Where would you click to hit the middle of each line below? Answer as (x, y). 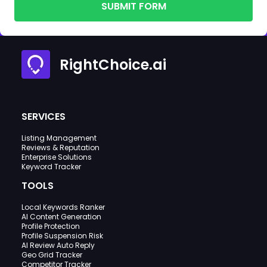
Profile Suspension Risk (62, 236)
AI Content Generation (61, 217)
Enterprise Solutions (57, 157)
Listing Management (59, 138)
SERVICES (44, 117)
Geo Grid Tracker (52, 255)
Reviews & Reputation (60, 148)
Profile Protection (51, 226)
